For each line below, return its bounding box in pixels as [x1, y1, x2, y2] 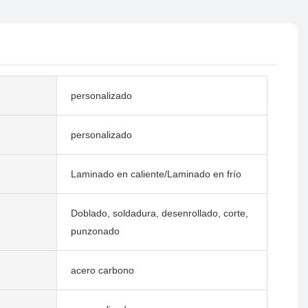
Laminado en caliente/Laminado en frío [70, 168, 241, 179]
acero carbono [70, 264, 134, 276]
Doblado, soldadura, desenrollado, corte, [70, 207, 248, 219]
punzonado [70, 225, 120, 236]
